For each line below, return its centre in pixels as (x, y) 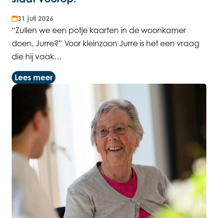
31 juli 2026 (36, 18)
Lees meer (34, 78)
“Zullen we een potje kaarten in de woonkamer (99, 30)
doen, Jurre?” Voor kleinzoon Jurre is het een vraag (106, 44)
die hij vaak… (37, 57)
